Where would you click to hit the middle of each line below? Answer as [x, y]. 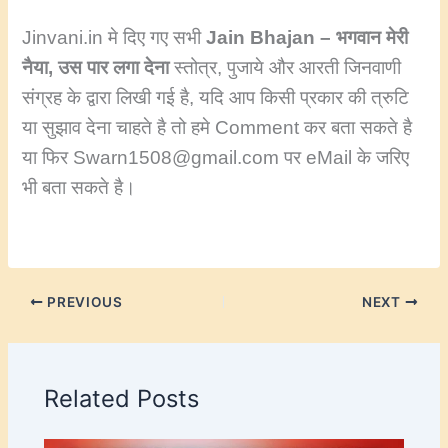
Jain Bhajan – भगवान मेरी [307, 37]
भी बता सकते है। [82, 187]
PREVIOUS [83, 302]
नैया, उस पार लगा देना [98, 67]
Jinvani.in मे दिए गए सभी [114, 37]
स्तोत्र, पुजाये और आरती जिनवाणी [288, 67]
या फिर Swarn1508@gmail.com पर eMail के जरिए [216, 157]
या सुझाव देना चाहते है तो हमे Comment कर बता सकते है [217, 127]
